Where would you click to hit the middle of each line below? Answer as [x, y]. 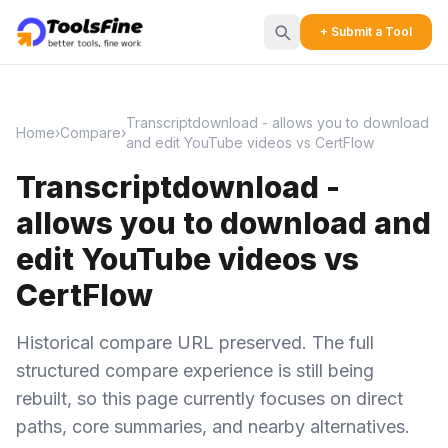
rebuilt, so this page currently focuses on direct [209, 398]
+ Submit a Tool [366, 31]
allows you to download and [223, 223]
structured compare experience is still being [195, 370]
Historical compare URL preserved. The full [195, 342]
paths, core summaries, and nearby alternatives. [213, 426]
